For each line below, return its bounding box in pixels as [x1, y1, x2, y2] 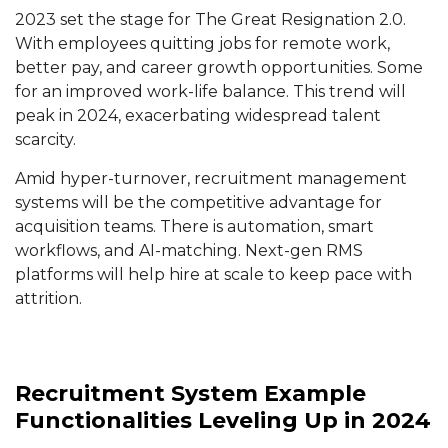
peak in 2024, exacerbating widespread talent [15, 106, 381, 126]
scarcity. [15, 130, 76, 150]
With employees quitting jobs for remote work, [15, 34, 390, 54]
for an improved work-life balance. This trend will [15, 82, 406, 102]
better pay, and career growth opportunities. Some [15, 58, 423, 78]
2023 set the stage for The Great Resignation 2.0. [15, 10, 406, 30]
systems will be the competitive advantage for [15, 193, 382, 213]
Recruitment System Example [15, 380, 366, 408]
